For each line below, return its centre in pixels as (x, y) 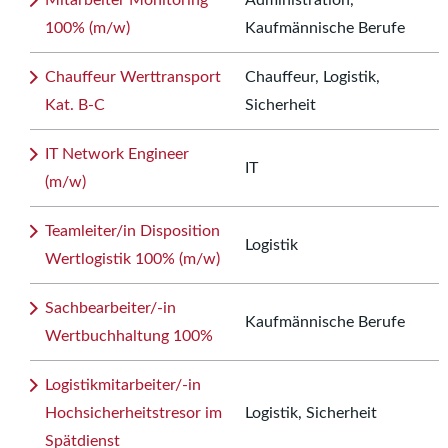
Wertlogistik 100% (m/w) (132, 259)
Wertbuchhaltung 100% (129, 336)
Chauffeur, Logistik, (312, 77)
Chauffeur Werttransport (133, 77)
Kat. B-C (75, 105)
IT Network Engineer (117, 154)
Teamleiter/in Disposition (132, 231)
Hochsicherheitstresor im (133, 413)
